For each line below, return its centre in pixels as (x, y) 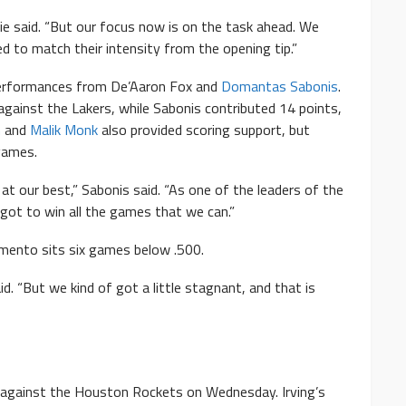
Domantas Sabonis (280, 87)
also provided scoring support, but (204, 130)
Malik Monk (64, 130)
